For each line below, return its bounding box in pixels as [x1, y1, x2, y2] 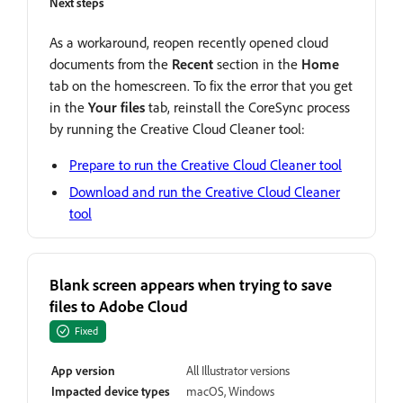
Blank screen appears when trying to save [49, 273, 332, 294]
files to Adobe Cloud [49, 295, 188, 316]
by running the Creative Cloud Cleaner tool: [49, 119, 305, 138]
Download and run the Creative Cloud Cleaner [69, 182, 340, 201]
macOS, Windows [186, 382, 274, 399]
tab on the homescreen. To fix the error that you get [49, 76, 353, 94]
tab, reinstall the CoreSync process [145, 97, 350, 116]
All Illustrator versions [186, 362, 290, 378]
